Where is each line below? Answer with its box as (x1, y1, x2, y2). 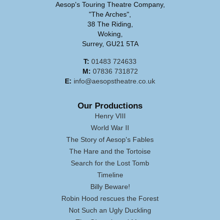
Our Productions (78, 101, 142, 111)
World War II (91, 124, 129, 132)
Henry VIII (94, 112, 126, 120)
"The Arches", (89, 10, 131, 19)
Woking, (97, 30, 123, 38)
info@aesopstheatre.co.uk (74, 77, 155, 85)
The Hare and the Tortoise (69, 147, 151, 156)
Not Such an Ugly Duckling (69, 206, 151, 215)
